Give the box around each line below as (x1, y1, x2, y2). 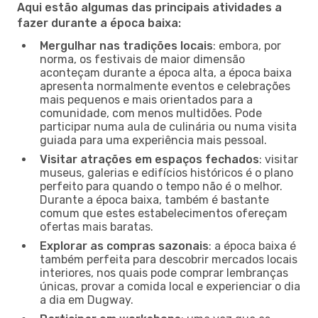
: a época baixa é (209, 238, 296, 253)
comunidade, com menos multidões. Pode (40, 106, 262, 120)
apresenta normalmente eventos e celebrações (40, 79, 290, 93)
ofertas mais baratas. (40, 219, 153, 234)
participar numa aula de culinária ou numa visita (40, 119, 297, 133)
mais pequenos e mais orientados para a (40, 92, 253, 106)
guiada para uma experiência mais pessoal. (40, 133, 267, 147)
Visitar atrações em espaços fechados (40, 152, 259, 166)
